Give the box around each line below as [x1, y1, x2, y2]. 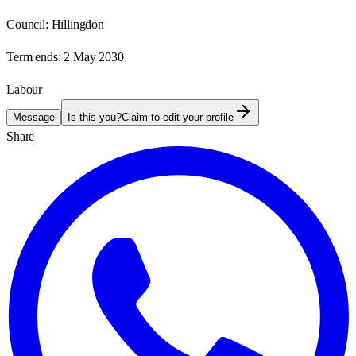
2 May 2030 [64, 49, 124, 64]
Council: [6, 17, 48, 31]
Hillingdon [51, 17, 104, 31]
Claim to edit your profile [122, 110, 234, 123]
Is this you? [68, 110, 122, 123]
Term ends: [6, 49, 61, 64]
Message [13, 110, 55, 123]
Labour [6, 82, 43, 96]
